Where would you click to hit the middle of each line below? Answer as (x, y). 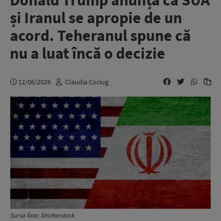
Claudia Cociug (87, 82)
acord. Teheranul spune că (100, 36)
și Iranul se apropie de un (96, 18)
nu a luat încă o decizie (88, 53)
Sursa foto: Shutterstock (42, 216)
